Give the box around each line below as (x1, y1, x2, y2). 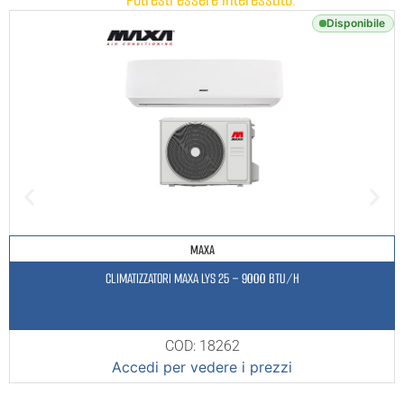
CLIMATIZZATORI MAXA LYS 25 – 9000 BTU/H (105, 270, 299, 289)
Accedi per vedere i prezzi (112, 358, 292, 377)
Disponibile (326, 16, 385, 31)
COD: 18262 (164, 337, 240, 355)
